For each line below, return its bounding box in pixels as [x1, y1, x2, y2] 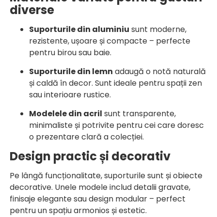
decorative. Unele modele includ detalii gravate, [10, 181, 190, 193]
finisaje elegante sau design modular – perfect [10, 193, 186, 204]
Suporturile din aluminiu [29, 23, 129, 35]
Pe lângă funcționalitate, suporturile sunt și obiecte [10, 170, 202, 181]
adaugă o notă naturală [113, 65, 206, 77]
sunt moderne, [129, 23, 186, 35]
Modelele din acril [29, 108, 102, 119]
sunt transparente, [102, 108, 176, 119]
